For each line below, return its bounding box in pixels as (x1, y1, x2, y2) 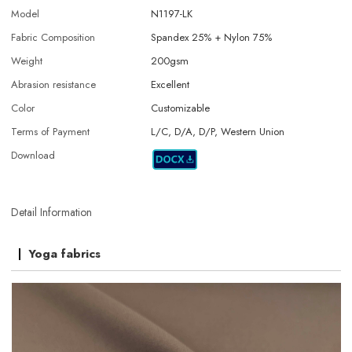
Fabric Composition (11, 30, 96, 46)
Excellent (151, 77, 190, 93)
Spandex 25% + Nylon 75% (151, 30, 273, 46)
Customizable (151, 101, 211, 116)
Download (11, 148, 56, 163)
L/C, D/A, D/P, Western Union (151, 124, 285, 140)
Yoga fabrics (28, 244, 101, 262)
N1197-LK (151, 6, 193, 22)
